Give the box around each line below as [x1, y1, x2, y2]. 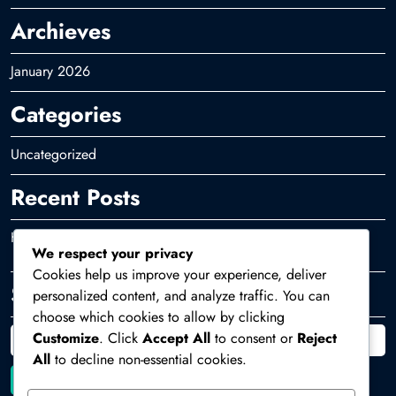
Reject [297, 327, 337, 348]
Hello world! [11, 227, 85, 247]
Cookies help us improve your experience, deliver [33, 263, 326, 285]
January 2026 [11, 61, 90, 81]
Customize [33, 327, 99, 348]
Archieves [11, 15, 110, 47]
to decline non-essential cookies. [50, 348, 247, 369]
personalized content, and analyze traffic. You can [33, 285, 330, 306]
